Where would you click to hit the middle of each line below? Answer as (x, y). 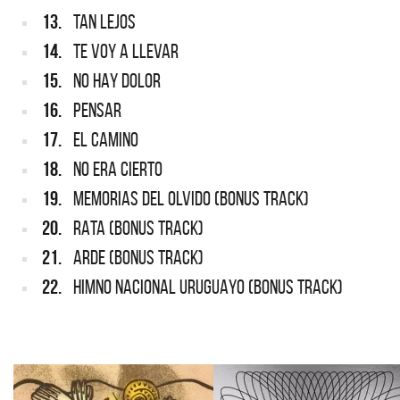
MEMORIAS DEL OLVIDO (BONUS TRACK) (191, 199)
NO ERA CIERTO (118, 169)
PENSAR (97, 110)
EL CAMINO (106, 140)
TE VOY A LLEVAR (126, 51)
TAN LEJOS (104, 22)
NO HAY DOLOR (117, 81)
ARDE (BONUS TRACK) (138, 258)
